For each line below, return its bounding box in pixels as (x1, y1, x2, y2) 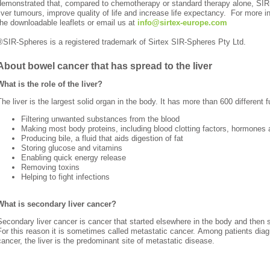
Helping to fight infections (21, 172, 110, 182)
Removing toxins (21, 163, 80, 172)
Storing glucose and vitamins (21, 143, 123, 153)
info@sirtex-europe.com (137, 17, 228, 27)
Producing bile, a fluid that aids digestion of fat (21, 134, 184, 143)
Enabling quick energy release (21, 153, 127, 163)
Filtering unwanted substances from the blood (21, 115, 180, 124)
